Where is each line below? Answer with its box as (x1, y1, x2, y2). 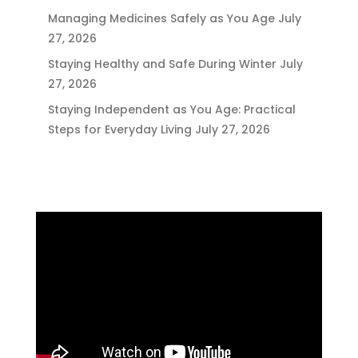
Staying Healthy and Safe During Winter (47, 56, 276, 73)
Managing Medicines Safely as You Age (47, 10, 275, 27)
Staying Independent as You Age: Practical (47, 101, 296, 118)
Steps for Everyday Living (47, 121, 192, 138)
